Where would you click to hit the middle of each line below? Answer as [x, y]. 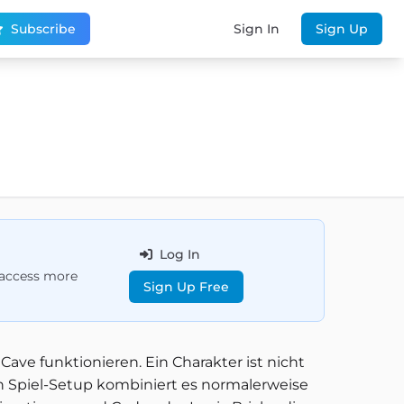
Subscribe [44, 29]
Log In [179, 254]
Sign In [257, 29]
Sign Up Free [186, 287]
